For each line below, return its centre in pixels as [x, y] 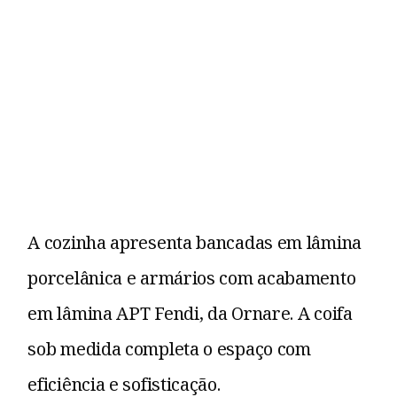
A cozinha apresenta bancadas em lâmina [195, 243]
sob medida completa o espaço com [169, 349]
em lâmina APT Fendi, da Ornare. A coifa [190, 314]
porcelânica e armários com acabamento [192, 278]
